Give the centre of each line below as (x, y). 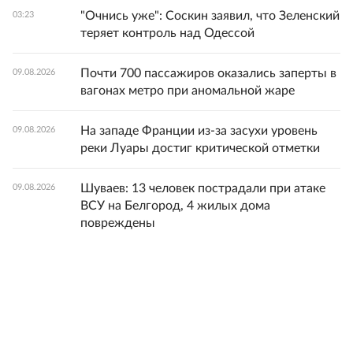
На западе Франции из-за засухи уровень (199, 131)
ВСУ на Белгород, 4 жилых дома (175, 206)
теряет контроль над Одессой (167, 33)
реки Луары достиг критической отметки (200, 148)
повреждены (118, 223)
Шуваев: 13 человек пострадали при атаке (203, 188)
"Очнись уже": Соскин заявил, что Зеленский (210, 16)
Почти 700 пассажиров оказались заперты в (208, 73)
